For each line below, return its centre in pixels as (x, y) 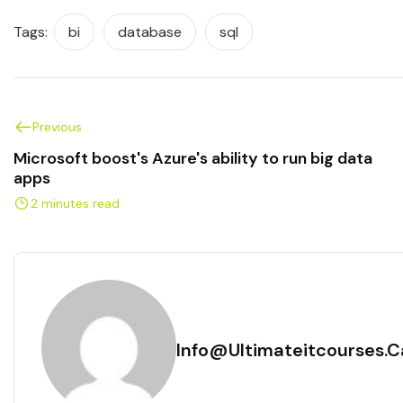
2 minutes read (75, 203)
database (150, 32)
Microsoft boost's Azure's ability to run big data (193, 158)
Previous (57, 126)
